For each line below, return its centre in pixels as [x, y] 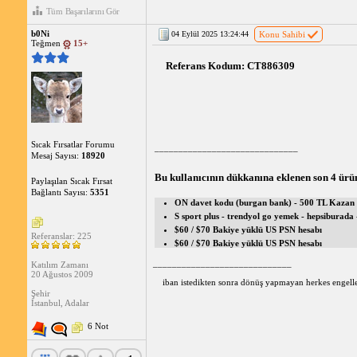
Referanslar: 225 [61, 235]
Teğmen [47, 43]
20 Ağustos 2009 [62, 274]
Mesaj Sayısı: [56, 155]
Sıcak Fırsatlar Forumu [73, 144]
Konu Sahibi [282, 35]
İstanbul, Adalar [60, 302]
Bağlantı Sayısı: [60, 192]
